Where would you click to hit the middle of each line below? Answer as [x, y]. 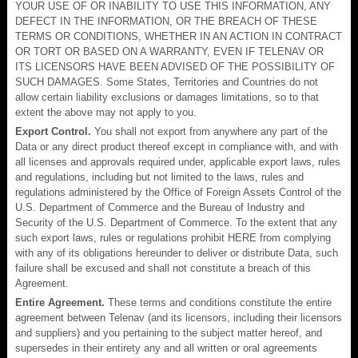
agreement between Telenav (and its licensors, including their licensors [179, 317]
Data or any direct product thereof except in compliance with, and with [177, 146]
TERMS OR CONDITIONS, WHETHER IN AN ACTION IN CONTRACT [179, 36]
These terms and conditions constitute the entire [218, 302]
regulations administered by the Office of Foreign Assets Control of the [178, 192]
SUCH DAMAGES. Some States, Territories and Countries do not [167, 82]
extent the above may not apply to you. [106, 112]
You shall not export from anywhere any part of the [209, 131]
